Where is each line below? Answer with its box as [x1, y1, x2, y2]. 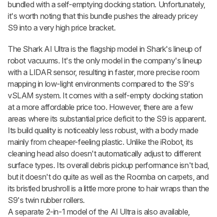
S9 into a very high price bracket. [8, 22, 116, 32]
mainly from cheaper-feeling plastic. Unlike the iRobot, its [8, 137, 193, 147]
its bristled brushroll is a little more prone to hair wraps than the [8, 183, 209, 193]
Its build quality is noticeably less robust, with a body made [8, 125, 199, 135]
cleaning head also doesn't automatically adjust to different [8, 148, 201, 158]
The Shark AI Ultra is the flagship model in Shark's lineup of [8, 44, 202, 54]
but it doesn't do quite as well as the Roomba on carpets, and [8, 171, 209, 182]
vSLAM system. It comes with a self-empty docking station [8, 90, 203, 100]
